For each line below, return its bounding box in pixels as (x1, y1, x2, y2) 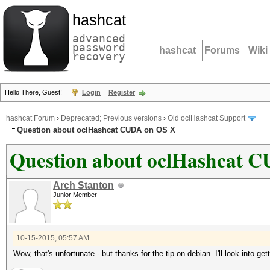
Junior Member (53, 191, 97, 198)
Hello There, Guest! (5, 89, 64, 96)
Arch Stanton (53, 180, 114, 190)
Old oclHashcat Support (168, 114, 245, 123)
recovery (72, 50, 125, 63)
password (72, 41, 125, 54)
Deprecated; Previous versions (61, 114, 162, 123)
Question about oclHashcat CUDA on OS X (17, 125, 175, 134)
